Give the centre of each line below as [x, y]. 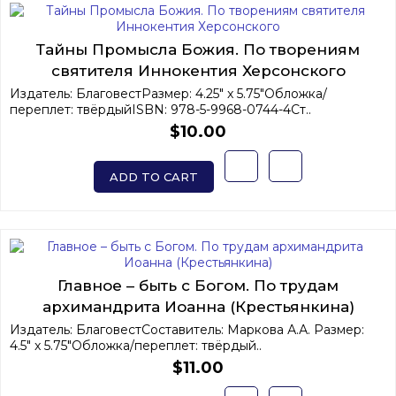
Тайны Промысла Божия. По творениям [198, 49]
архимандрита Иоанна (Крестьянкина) [198, 306]
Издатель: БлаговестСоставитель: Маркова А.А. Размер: [187, 329]
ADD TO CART [154, 176]
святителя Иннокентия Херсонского [198, 70]
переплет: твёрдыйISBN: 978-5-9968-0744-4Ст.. [160, 109]
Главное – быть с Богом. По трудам [198, 285]
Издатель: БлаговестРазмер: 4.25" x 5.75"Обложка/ [168, 93]
